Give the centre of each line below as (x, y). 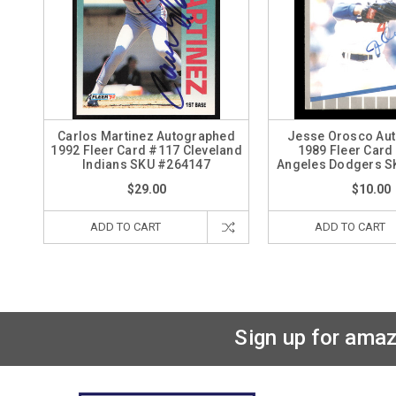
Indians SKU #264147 (146, 164)
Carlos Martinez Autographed (146, 136)
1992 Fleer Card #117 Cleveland (146, 150)
